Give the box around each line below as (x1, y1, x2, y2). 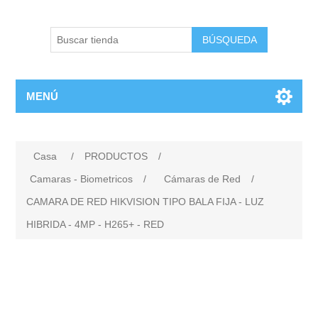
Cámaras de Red (164, 173, 241, 185)
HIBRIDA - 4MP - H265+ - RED (26, 219, 165, 230)
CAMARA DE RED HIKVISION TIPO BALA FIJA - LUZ (26, 196, 265, 207)
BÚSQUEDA (202, 34, 257, 45)
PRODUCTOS (84, 150, 148, 162)
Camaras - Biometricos (30, 173, 133, 185)
